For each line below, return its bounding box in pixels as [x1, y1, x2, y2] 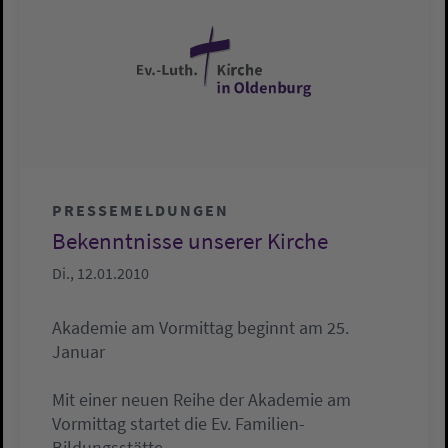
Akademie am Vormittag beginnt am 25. [52, 315, 349, 339]
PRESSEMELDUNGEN [52, 199, 229, 220]
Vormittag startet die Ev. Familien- [52, 411, 305, 435]
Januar [52, 339, 105, 363]
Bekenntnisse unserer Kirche [52, 226, 328, 255]
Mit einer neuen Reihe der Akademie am [52, 387, 351, 411]
